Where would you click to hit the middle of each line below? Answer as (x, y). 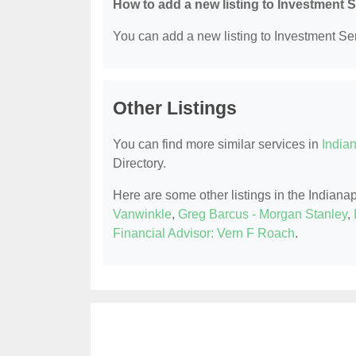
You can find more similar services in (217, 144)
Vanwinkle (142, 214)
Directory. (139, 163)
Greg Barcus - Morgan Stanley (263, 214)
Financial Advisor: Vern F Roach (204, 233)
